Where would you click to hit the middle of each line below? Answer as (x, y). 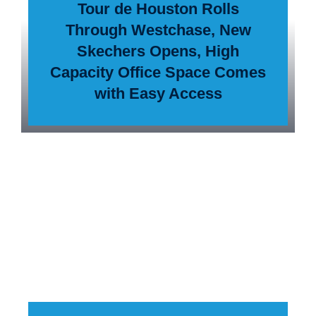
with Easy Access (158, 93)
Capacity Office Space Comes (158, 72)
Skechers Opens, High (158, 51)
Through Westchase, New (158, 30)
